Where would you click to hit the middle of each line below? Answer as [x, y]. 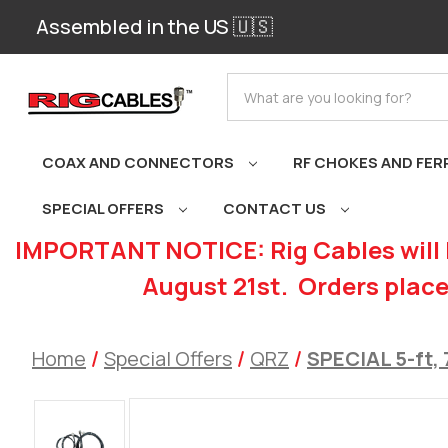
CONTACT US [276, 208]
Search [253, 85]
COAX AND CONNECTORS [139, 162]
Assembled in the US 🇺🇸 [154, 26]
